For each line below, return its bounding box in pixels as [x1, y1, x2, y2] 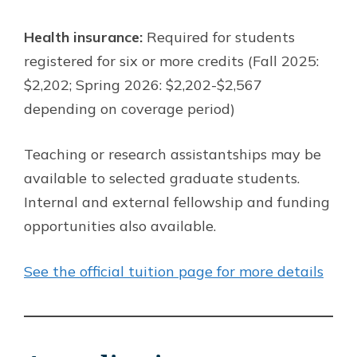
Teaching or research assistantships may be [24, 144, 321, 163]
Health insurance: [24, 27, 143, 46]
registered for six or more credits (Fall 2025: [24, 51, 319, 70]
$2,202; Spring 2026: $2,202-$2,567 [24, 75, 262, 94]
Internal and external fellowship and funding [24, 192, 330, 211]
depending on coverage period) [24, 99, 235, 118]
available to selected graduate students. [24, 168, 300, 187]
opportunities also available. [24, 216, 216, 235]
